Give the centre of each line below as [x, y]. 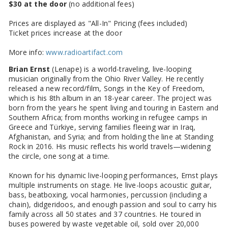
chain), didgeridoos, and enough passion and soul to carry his [113, 204]
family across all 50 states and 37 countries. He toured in [105, 214]
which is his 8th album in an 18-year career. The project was [110, 98]
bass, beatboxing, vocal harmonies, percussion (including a [108, 194]
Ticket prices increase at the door [65, 33]
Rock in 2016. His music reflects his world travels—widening [110, 146]
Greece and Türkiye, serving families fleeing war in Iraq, [102, 127]
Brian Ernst [30, 69]
